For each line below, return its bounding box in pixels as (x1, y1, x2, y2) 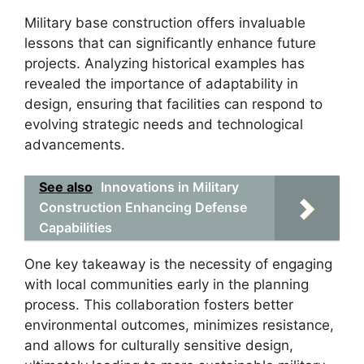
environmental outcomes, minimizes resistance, (24, 317, 334, 333)
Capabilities (39, 219, 112, 236)
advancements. (24, 136, 125, 153)
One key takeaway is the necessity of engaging (24, 256, 332, 272)
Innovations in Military (101, 179, 239, 195)
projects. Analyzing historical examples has (24, 54, 305, 71)
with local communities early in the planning (24, 276, 309, 292)
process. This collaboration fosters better (24, 297, 293, 313)
